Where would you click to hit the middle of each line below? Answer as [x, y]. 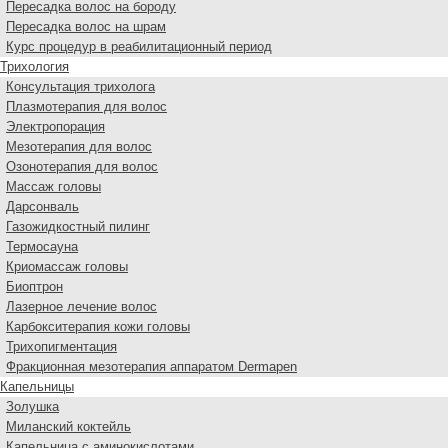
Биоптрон [34, 286]
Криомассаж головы [67, 266]
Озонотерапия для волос [82, 166]
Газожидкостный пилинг [78, 226]
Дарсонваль [42, 206]
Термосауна [42, 246]
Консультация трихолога [80, 86]
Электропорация [55, 126]
